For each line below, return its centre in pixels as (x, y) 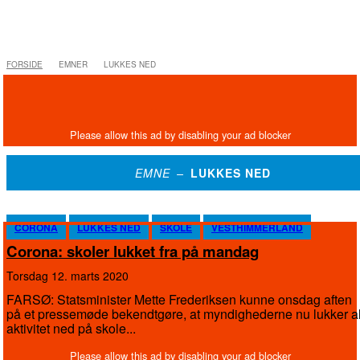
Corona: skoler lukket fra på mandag (133, 251)
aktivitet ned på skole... (71, 328)
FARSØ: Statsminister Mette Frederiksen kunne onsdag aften (179, 299)
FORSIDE (25, 64)
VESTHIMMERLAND (257, 227)
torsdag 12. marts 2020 (71, 276)
